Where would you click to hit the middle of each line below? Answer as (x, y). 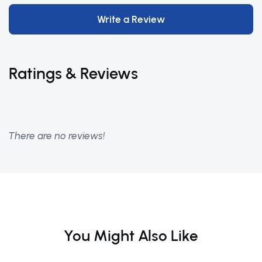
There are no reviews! (57, 135)
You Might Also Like (131, 235)
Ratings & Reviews (73, 73)
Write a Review (131, 19)
